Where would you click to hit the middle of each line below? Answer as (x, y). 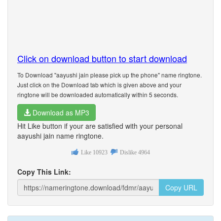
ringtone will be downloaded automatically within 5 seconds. (98, 94)
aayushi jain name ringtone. (60, 136)
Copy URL (181, 187)
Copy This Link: (44, 172)
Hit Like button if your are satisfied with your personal (100, 126)
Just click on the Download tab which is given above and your (99, 85)
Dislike (128, 153)
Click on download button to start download (102, 58)
